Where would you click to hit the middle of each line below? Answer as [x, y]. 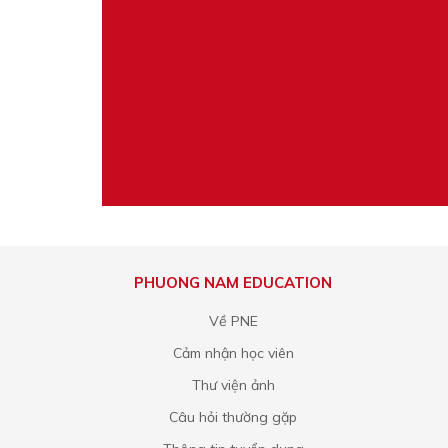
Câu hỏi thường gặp [233, 417]
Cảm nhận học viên [233, 353]
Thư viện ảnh [233, 385]
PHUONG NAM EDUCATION [233, 282]
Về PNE [233, 321]
